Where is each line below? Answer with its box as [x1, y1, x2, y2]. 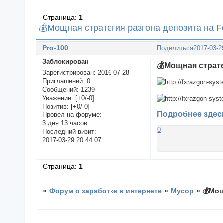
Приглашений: [42, 77, 85, 85]
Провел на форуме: [42, 111, 102, 119]
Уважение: [42, 94, 73, 102]
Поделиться [157, 44, 194, 52]
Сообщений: [42, 86, 79, 94]
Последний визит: [42, 128, 96, 136]
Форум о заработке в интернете [49, 187, 162, 195]
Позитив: [42, 103, 69, 111]
